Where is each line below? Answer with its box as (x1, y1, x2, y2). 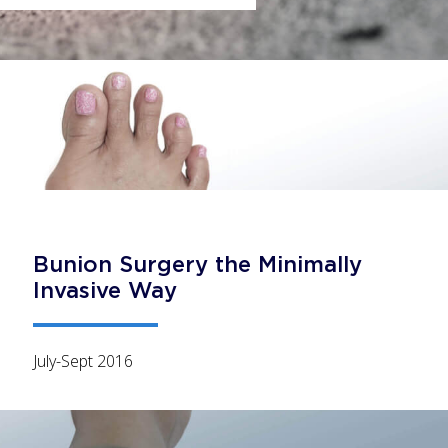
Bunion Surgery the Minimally (33, 252, 362, 276)
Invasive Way (33, 278, 177, 302)
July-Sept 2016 (33, 350, 133, 372)
